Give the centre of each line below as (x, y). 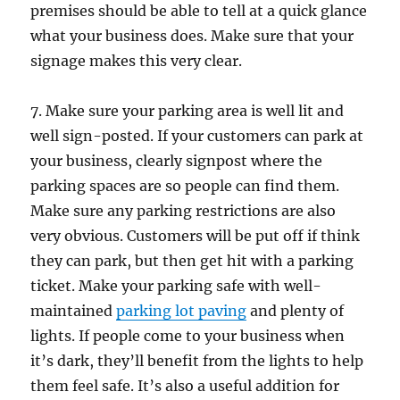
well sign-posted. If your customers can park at (197, 135)
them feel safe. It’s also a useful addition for (185, 385)
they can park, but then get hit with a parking (192, 260)
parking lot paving (182, 310)
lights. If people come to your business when (188, 335)
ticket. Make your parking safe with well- (176, 285)
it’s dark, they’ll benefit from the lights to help (197, 360)
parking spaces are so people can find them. (185, 185)
